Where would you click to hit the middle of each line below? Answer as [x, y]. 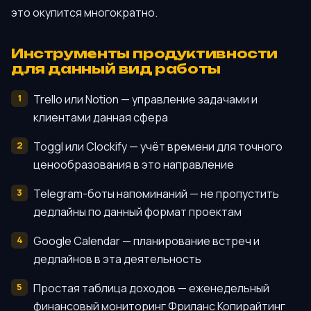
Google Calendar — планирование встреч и [146, 241]
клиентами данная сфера [101, 117]
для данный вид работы [116, 69]
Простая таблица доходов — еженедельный [151, 288]
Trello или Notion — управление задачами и [145, 99]
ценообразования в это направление [134, 164]
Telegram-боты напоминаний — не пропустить [156, 193]
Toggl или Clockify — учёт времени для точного [158, 146]
